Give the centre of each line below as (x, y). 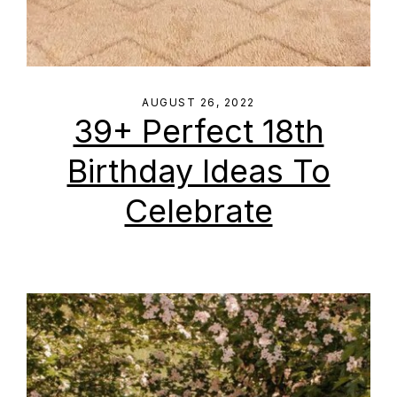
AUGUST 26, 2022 (198, 102)
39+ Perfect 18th (198, 131)
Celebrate (198, 211)
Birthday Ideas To (198, 171)
